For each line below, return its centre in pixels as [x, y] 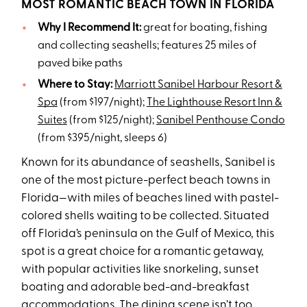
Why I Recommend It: [89, 28]
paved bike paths [80, 64]
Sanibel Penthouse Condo [220, 121]
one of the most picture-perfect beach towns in [146, 181]
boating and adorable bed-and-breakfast [136, 288]
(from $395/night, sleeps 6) [102, 139]
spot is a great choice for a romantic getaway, [143, 252]
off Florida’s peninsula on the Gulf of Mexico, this [148, 234]
